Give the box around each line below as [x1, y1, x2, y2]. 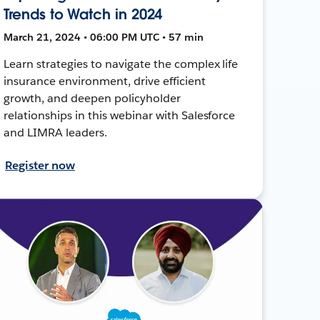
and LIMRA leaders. [4, 124, 107, 140]
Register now [5, 157, 75, 173]
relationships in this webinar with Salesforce [4, 107, 236, 123]
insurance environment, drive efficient [4, 73, 206, 89]
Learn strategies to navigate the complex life [4, 56, 239, 71]
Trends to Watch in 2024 [4, 4, 163, 24]
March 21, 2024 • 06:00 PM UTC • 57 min [4, 30, 204, 44]
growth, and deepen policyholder [4, 90, 181, 106]
